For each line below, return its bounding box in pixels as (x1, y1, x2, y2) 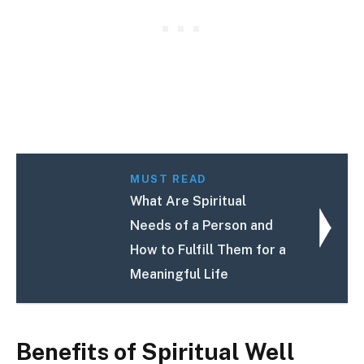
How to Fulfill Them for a (130, 242, 287, 258)
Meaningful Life (130, 266, 229, 283)
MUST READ (130, 173, 206, 186)
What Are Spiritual (130, 193, 247, 210)
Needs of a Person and (130, 218, 274, 234)
